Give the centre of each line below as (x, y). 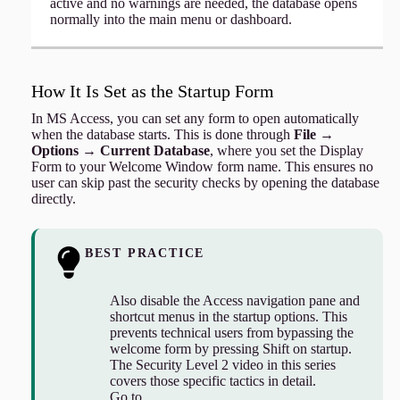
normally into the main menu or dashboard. (171, 20)
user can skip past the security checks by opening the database (205, 183)
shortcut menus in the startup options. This (228, 317)
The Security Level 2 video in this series (222, 365)
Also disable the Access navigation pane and (234, 301)
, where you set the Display (286, 151)
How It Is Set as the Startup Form (152, 92)
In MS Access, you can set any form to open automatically (195, 119)
